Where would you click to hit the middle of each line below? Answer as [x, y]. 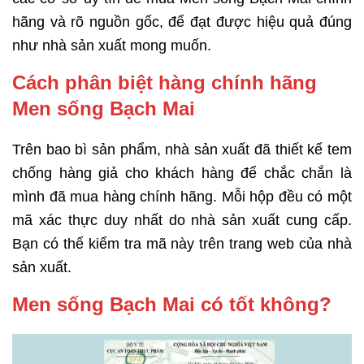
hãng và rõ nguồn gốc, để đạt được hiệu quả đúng [182, 22]
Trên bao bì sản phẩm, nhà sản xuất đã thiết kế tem [182, 150]
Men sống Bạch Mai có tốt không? [172, 305]
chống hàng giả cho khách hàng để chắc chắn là [182, 173]
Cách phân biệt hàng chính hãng [165, 83]
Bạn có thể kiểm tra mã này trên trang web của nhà [182, 244]
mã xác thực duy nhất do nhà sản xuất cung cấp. [182, 221]
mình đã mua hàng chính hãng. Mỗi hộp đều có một [182, 197]
